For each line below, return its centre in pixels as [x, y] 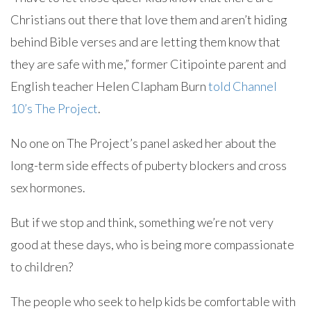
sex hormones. [48, 187]
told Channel [243, 86]
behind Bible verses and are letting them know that [145, 42]
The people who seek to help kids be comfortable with [153, 301]
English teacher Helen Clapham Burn [109, 86]
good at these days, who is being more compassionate [152, 244]
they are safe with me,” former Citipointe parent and [148, 64]
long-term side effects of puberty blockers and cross [149, 165]
